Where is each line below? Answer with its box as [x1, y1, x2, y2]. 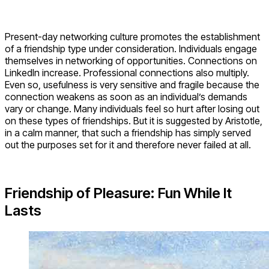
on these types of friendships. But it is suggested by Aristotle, [5, 114, 262, 127]
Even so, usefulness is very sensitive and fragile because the [5, 78, 259, 91]
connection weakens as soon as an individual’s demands [5, 90, 247, 103]
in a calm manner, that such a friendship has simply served [5, 126, 251, 139]
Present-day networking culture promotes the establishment [5, 30, 260, 43]
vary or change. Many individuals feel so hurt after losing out [5, 102, 259, 115]
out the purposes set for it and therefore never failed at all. [5, 138, 251, 151]
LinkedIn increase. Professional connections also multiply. [5, 66, 249, 79]
